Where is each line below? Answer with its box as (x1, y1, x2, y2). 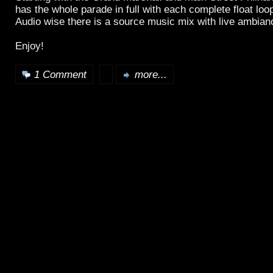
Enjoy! (15, 40, 44, 52)
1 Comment (34, 68, 87, 80)
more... (135, 68, 167, 80)
